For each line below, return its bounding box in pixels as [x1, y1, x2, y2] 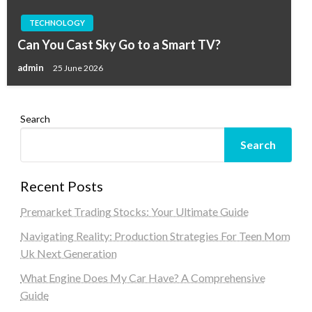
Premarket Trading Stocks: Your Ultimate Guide [19, 205, 249, 219]
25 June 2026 [53, 63, 103, 74]
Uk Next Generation [19, 247, 117, 260]
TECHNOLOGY [29, 18, 85, 28]
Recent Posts [19, 178, 103, 195]
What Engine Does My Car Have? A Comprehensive [19, 271, 265, 285]
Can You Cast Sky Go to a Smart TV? [17, 37, 221, 53]
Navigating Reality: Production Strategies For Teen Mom [19, 229, 290, 243]
